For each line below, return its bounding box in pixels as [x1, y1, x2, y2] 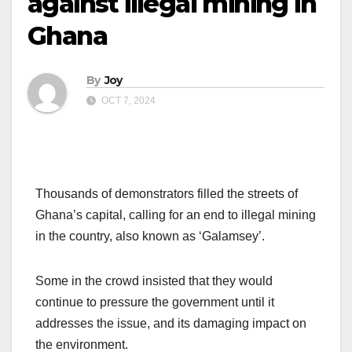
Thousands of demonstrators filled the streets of [35, 187, 298, 201]
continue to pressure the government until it [35, 295, 274, 310]
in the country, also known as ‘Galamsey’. [35, 229, 265, 244]
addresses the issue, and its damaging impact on [35, 317, 306, 331]
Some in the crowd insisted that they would [35, 274, 273, 288]
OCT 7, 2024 [99, 95, 156, 107]
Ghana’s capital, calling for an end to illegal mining [35, 208, 316, 222]
